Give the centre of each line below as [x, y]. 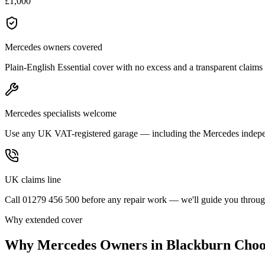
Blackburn [198, 245]
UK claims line [33, 179]
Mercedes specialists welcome [61, 113]
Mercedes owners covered [54, 47]
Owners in [131, 245]
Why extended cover [43, 219]
